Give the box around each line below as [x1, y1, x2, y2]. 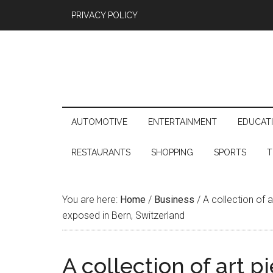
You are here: [62, 194, 120, 205]
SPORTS [214, 147, 246, 157]
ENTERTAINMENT [148, 117, 217, 127]
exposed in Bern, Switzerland [62, 210, 185, 221]
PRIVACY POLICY [71, 10, 138, 20]
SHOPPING [151, 147, 193, 157]
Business [154, 194, 194, 205]
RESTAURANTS [71, 147, 130, 157]
